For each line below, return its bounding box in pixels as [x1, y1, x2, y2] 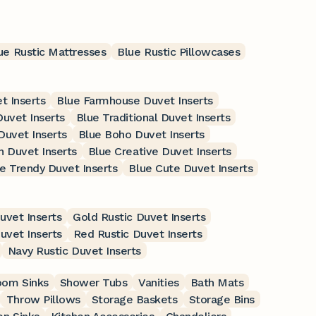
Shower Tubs [59, 275, 128, 289]
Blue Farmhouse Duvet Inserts [56, 93, 213, 107]
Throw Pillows [6, 292, 80, 306]
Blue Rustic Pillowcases [117, 44, 241, 59]
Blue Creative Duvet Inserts [87, 144, 231, 158]
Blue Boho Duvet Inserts [78, 127, 205, 141]
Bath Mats [190, 275, 244, 289]
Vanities [138, 275, 179, 289]
